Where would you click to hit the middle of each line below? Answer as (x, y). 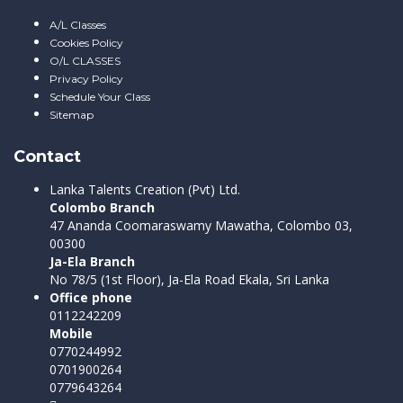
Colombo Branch (102, 207)
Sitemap (72, 114)
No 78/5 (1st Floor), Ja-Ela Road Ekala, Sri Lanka (189, 279)
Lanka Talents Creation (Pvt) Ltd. (145, 189)
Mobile (71, 333)
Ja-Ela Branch (92, 261)
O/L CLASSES (85, 60)
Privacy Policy (86, 78)
